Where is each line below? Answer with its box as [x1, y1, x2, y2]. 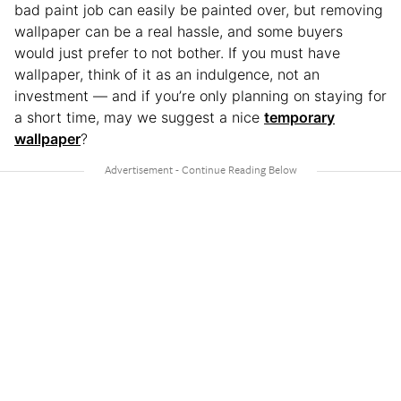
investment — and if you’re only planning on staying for [14, 86, 387, 105]
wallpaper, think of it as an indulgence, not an [14, 64, 320, 83]
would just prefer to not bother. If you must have [14, 43, 340, 62]
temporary [264, 107, 335, 126]
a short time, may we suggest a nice [14, 107, 264, 126]
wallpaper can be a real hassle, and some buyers [14, 21, 343, 40]
